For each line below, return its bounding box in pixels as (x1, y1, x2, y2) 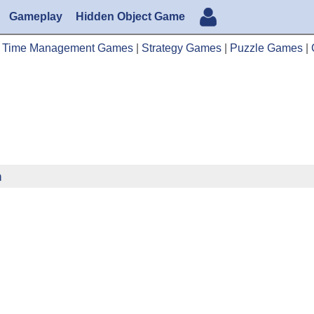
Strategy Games (142, 41, 221, 54)
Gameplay (8, 11, 62, 22)
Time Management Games (2, 41, 133, 54)
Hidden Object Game (75, 11, 185, 22)
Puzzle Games (230, 41, 303, 54)
